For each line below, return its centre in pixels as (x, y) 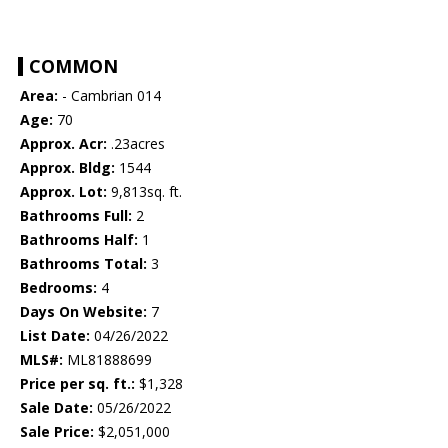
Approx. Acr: (63, 144)
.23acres (136, 144)
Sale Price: (57, 432)
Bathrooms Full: (76, 216)
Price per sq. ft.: (77, 384)
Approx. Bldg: (67, 168)
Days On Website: (83, 312)
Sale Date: (56, 408)
